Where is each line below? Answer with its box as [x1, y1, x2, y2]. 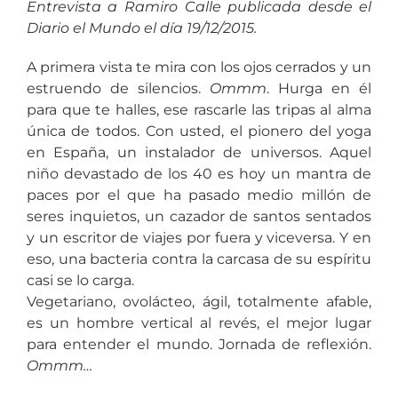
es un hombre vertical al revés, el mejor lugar [26, 314, 372, 331]
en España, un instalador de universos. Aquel [26, 143, 372, 161]
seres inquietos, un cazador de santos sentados [26, 207, 372, 225]
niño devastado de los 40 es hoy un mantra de [26, 164, 372, 182]
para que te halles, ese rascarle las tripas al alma [26, 100, 372, 118]
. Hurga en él [267, 79, 372, 97]
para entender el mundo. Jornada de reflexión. [26, 335, 372, 353]
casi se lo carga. [26, 271, 134, 289]
